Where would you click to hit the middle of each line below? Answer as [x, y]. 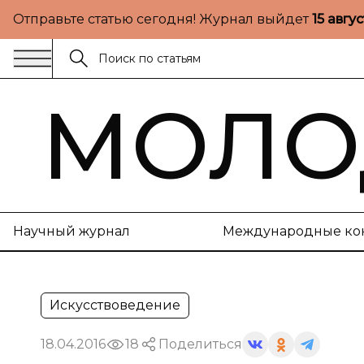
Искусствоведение [115, 305]
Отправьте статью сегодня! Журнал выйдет [162, 19]
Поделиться [200, 344]
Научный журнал [71, 231]
